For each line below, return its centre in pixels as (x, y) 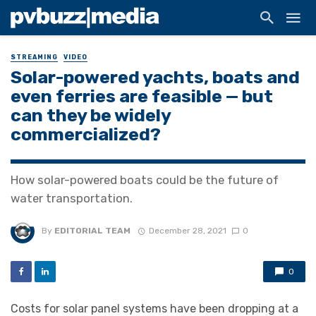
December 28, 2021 (187, 231)
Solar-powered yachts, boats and (155, 77)
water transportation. (72, 199)
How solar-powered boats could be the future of (145, 180)
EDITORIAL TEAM (92, 231)
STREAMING (34, 57)
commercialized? (86, 134)
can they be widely (91, 115)
